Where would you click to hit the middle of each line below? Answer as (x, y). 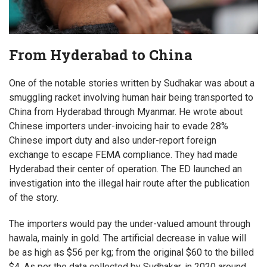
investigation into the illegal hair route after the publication (129, 183)
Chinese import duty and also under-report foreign (113, 140)
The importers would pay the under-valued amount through (130, 223)
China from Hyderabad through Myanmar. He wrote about (126, 111)
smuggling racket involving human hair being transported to (131, 97)
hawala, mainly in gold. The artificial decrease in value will (128, 238)
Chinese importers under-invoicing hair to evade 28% (119, 126)
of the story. (34, 197)
